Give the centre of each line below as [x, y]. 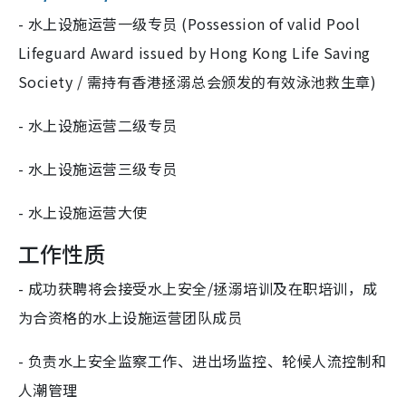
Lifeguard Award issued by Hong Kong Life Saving [194, 53]
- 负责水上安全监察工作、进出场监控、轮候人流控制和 [203, 361]
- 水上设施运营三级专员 [98, 169]
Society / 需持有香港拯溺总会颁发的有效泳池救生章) [198, 82]
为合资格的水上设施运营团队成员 [130, 318]
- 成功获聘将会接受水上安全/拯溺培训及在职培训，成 [198, 289]
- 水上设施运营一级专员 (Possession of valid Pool [189, 24]
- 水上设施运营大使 [83, 213]
